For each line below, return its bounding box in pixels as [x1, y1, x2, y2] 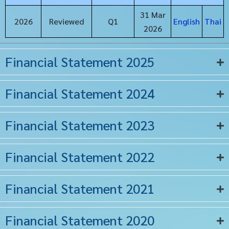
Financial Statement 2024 [5, 85, 154, 102]
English [173, 16, 200, 27]
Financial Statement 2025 [5, 53, 154, 71]
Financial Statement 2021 [5, 180, 154, 197]
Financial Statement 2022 [5, 148, 154, 166]
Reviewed [49, 16, 84, 27]
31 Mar [140, 9, 166, 20]
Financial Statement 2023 [5, 117, 154, 134]
